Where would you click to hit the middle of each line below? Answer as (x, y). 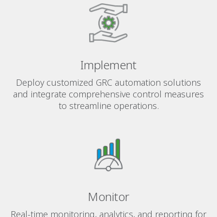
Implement (108, 65)
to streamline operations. (108, 106)
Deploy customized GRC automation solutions (108, 83)
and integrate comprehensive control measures (108, 94)
